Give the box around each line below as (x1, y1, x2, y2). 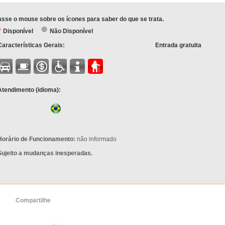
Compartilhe (16, 197, 51, 204)
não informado (75, 136, 117, 143)
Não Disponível (48, 28, 93, 35)
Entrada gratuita (155, 42, 201, 49)
